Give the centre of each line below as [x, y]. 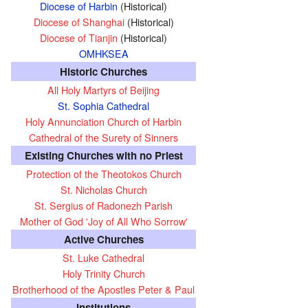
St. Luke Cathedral [103, 257]
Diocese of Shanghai [79, 21]
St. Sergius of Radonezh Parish [103, 205]
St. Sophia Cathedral [103, 105]
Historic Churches [103, 71]
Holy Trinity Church [103, 273]
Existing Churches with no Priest [103, 155]
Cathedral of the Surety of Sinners [103, 137]
